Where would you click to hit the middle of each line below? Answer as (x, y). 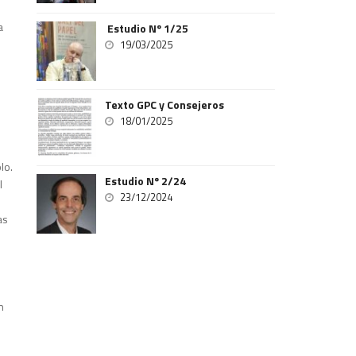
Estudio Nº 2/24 (146, 181)
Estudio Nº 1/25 (147, 28)
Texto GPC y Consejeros (165, 104)
